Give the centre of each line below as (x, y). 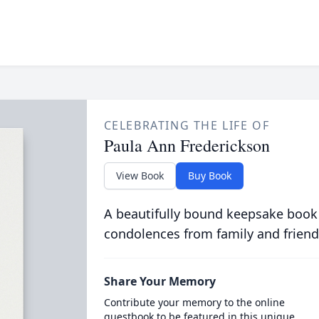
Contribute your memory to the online (194, 302)
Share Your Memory (159, 281)
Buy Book (209, 176)
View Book (140, 176)
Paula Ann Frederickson (187, 145)
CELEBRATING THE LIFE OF (187, 125)
